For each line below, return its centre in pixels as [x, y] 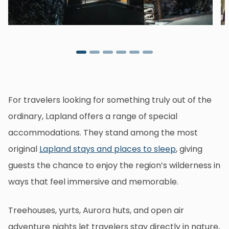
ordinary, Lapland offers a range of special [93, 117]
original [24, 149]
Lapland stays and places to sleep [108, 149]
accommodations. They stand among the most [103, 133]
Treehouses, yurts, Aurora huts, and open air [96, 211]
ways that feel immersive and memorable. [93, 182]
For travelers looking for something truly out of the [110, 100]
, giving [189, 149]
